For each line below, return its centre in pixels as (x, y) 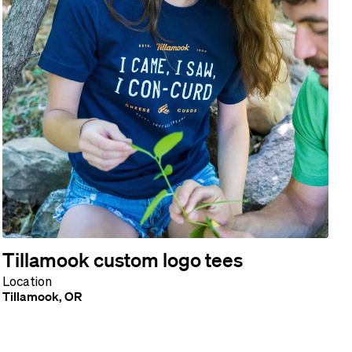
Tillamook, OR (42, 296)
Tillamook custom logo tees (123, 259)
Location (27, 281)
